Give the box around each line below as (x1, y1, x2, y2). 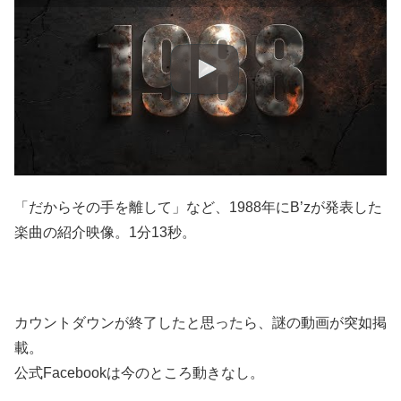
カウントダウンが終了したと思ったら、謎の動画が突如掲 (14, 315, 387, 331)
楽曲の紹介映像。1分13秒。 (14, 225, 196, 241)
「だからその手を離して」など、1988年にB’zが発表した (14, 200, 382, 216)
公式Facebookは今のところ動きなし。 (14, 365, 264, 381)
